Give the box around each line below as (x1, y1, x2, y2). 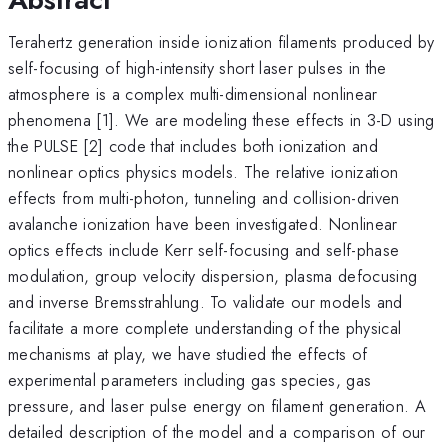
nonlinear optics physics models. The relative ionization (8, 159, 399, 184)
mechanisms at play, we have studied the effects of (8, 341, 368, 366)
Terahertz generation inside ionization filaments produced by (8, 29, 435, 54)
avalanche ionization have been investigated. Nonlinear (8, 211, 398, 236)
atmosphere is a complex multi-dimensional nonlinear (8, 81, 378, 106)
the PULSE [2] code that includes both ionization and (8, 133, 379, 158)
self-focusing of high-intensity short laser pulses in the (8, 55, 387, 80)
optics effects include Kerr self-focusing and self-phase (8, 237, 400, 262)
